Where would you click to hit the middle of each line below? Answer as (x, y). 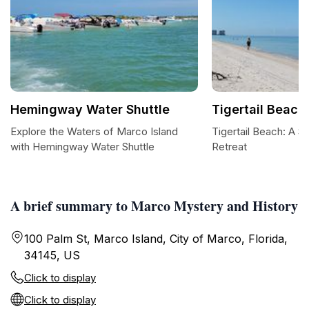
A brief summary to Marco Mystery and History (154, 206)
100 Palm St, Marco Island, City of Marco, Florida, (156, 239)
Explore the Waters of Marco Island (94, 131)
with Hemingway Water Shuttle (82, 147)
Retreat (229, 147)
